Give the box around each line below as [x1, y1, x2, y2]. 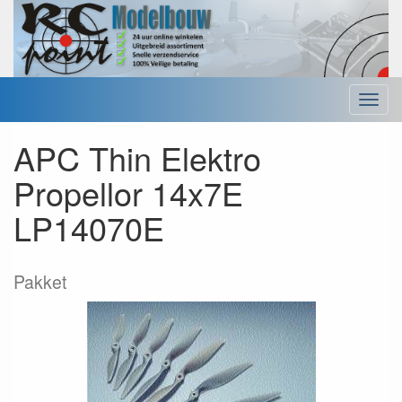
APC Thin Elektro [13, 135, 261, 181]
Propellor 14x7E [13, 170, 243, 216]
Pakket [13, 269, 66, 295]
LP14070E [13, 205, 164, 251]
